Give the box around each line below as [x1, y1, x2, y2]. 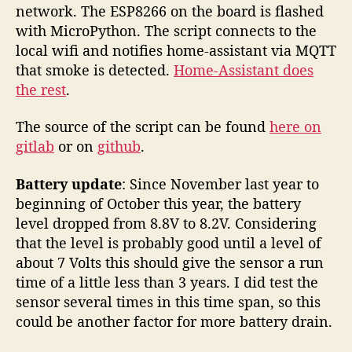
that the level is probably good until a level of [16, 233, 321, 252]
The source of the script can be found [16, 117, 269, 137]
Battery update [16, 174, 122, 193]
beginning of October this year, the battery [16, 193, 301, 213]
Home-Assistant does [174, 60, 313, 79]
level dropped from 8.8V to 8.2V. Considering [16, 213, 317, 233]
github [97, 137, 141, 156]
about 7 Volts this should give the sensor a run [16, 252, 324, 272]
